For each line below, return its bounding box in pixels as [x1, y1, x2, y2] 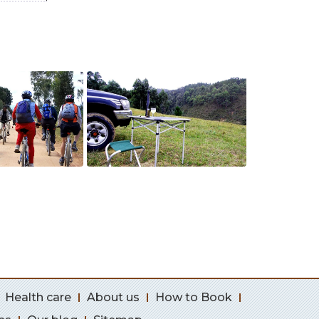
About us [87, 290, 140, 304]
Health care [5, 290, 71, 304]
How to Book [155, 290, 232, 304]
